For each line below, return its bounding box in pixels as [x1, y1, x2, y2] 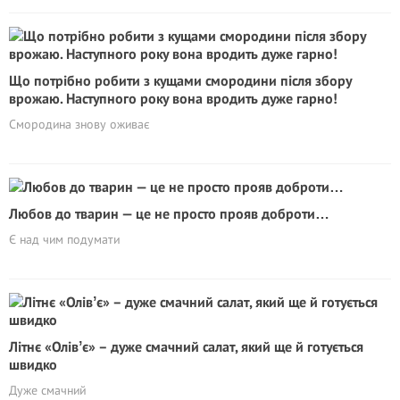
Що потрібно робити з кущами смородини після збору [9, 71, 352, 89]
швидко [9, 355, 57, 373]
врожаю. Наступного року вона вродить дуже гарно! [9, 89, 337, 107]
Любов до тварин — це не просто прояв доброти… [9, 204, 329, 222]
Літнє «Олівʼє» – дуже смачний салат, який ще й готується [9, 337, 363, 355]
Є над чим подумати [9, 231, 120, 247]
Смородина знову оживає [9, 116, 150, 132]
